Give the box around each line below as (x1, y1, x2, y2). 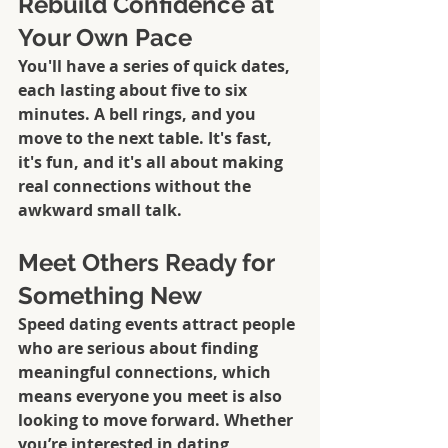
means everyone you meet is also (18, 385, 286, 408)
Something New (18, 281, 202, 311)
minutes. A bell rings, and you (18, 103, 260, 126)
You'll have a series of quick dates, (18, 55, 294, 78)
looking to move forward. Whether (18, 409, 297, 432)
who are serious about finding (18, 337, 262, 360)
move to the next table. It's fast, (18, 127, 276, 150)
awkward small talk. (18, 199, 182, 222)
